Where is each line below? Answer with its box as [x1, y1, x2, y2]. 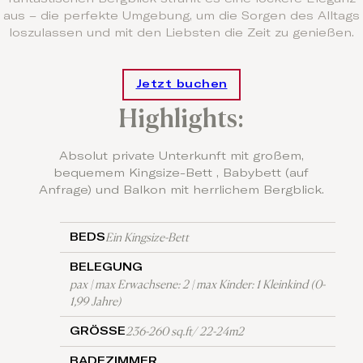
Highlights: [118, 102, 245, 134]
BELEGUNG [70, 261, 143, 273]
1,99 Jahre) [70, 293, 122, 309]
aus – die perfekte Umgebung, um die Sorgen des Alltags [3, 11, 360, 23]
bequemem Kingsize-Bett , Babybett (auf [53, 167, 310, 179]
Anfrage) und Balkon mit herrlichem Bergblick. [38, 184, 324, 196]
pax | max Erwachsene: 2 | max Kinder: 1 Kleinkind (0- [70, 276, 326, 292]
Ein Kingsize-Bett [105, 229, 190, 245]
